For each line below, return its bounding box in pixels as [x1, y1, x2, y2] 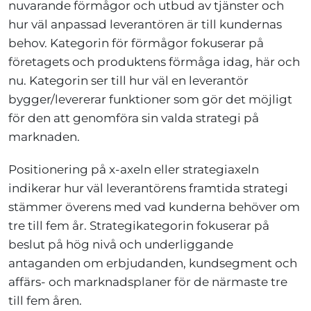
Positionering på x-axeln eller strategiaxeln [8, 162, 259, 176]
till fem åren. [8, 293, 82, 308]
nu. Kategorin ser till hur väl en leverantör [8, 73, 249, 87]
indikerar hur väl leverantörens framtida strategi [8, 180, 288, 195]
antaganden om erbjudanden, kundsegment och [8, 255, 297, 270]
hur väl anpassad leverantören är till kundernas [8, 17, 282, 31]
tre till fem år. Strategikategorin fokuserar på [8, 218, 269, 233]
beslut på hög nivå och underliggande [8, 237, 233, 251]
